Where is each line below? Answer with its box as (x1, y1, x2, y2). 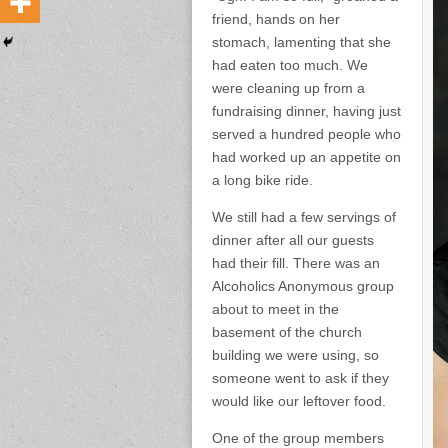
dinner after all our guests (212, 232, 374, 249)
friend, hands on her (212, 11, 340, 28)
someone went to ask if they (212, 370, 389, 387)
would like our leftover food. (212, 393, 386, 410)
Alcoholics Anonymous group (212, 278, 394, 295)
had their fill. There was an (212, 255, 380, 272)
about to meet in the (212, 301, 339, 318)
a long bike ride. (212, 172, 313, 189)
